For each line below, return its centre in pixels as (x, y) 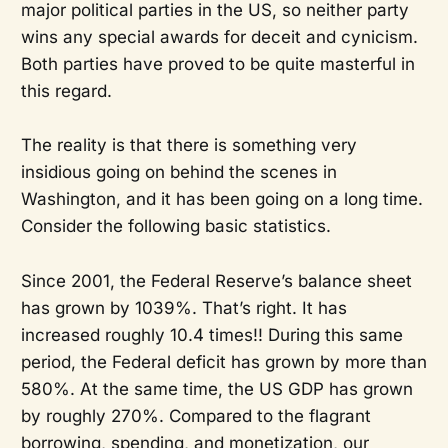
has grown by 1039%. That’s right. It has (183, 307)
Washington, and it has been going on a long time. (221, 199)
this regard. (66, 91)
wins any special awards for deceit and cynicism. (219, 37)
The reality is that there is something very (188, 145)
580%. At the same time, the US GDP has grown (216, 388)
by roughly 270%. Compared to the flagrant (195, 415)
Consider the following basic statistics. (175, 226)
